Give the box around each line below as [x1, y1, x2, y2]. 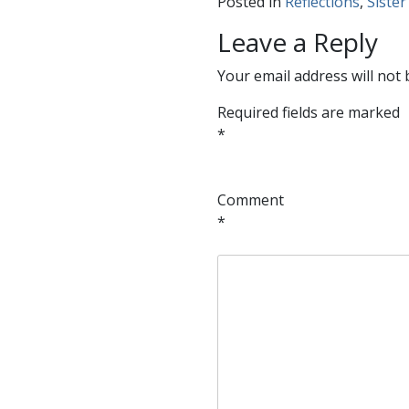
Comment [216, 189, 284, 210]
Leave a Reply [216, 24, 378, 59]
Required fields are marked [216, 101, 400, 122]
